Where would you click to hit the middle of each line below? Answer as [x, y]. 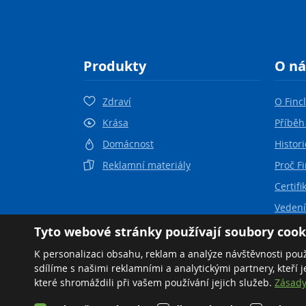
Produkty [115, 66]
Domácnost [128, 144]
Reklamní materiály [147, 165]
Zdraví [117, 101]
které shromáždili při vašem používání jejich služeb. [154, 282]
